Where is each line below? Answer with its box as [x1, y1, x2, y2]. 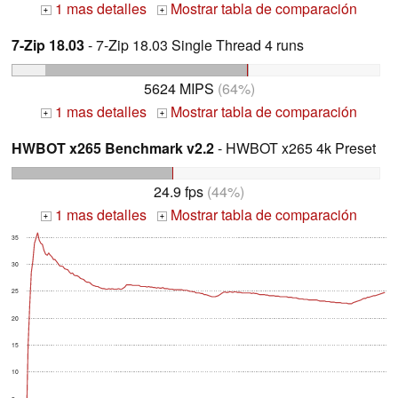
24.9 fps [154, 180, 203, 202]
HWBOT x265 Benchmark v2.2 [12, 138, 214, 159]
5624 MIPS [143, 78, 214, 99]
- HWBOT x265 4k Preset [214, 138, 376, 159]
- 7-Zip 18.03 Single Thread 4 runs [84, 35, 304, 56]
